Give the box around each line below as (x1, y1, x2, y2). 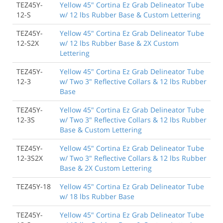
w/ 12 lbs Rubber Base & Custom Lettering (60, 9, 201, 19)
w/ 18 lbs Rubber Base (60, 191, 134, 201)
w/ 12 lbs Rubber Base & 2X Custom (60, 38, 179, 48)
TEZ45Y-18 (16, 181, 51, 191)
